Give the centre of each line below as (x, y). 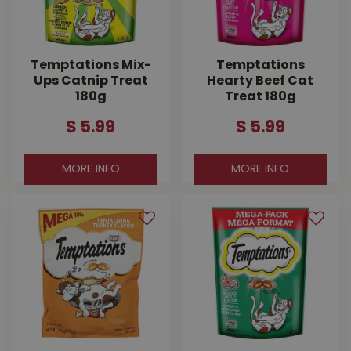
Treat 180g (260, 98)
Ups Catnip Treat (90, 82)
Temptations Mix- (90, 66)
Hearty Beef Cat (261, 82)
